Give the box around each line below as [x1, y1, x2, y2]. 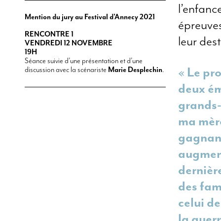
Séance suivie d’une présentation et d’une [25, 57, 143, 65]
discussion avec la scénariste [25, 66, 108, 74]
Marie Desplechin [108, 66, 162, 74]
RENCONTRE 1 [25, 30, 74, 38]
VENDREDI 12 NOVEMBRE [25, 39, 112, 47]
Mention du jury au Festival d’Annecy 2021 [25, 13, 155, 21]
